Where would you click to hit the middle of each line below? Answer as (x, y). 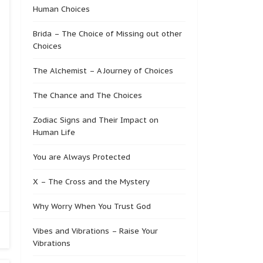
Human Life (54, 132)
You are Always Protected (82, 157)
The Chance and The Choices (87, 95)
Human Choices (61, 9)
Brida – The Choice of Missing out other (107, 34)
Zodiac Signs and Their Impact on (96, 120)
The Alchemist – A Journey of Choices (103, 71)
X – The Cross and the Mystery (91, 182)
